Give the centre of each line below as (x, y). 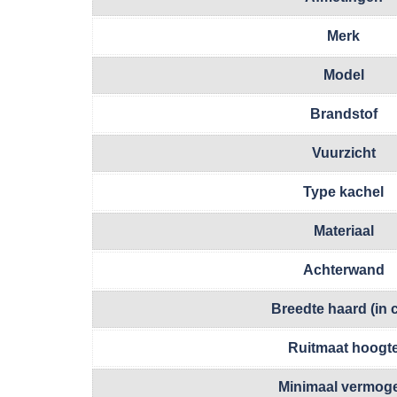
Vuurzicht (343, 152)
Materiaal (343, 230)
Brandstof (343, 113)
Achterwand (343, 269)
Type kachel (343, 191)
